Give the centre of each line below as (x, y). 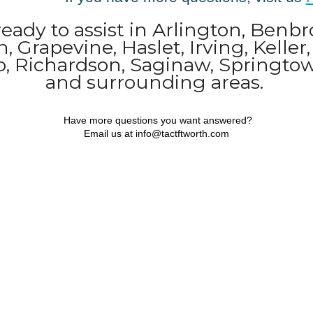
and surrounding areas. (156, 82)
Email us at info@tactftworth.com (156, 133)
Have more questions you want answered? (156, 120)
